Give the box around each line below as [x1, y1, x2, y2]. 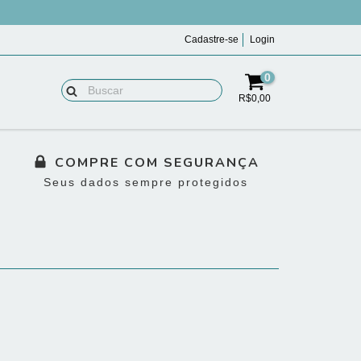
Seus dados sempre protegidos [44, 176, 248, 189]
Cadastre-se [185, 34, 239, 45]
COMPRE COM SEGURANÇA [55, 154, 259, 172]
